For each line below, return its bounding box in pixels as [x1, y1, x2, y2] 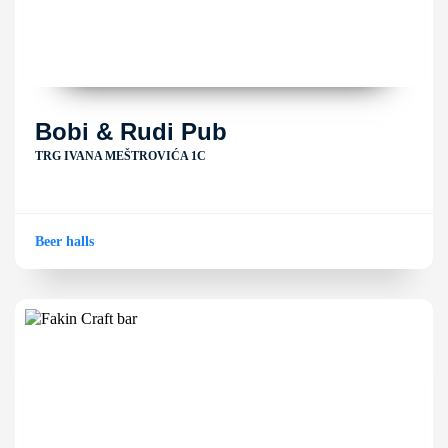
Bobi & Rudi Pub [35, 118, 227, 145]
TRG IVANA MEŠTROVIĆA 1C [35, 149, 206, 163]
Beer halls [35, 234, 94, 249]
